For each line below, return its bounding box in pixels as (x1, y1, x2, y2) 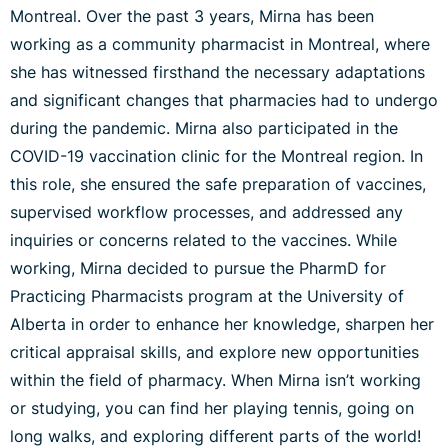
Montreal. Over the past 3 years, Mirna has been (10, 6, 374, 27)
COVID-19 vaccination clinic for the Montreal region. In (10, 146, 423, 167)
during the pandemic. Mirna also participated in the (10, 118, 398, 139)
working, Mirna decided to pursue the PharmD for (10, 258, 386, 279)
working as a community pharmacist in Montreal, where (10, 34, 430, 55)
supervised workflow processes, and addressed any (10, 202, 403, 223)
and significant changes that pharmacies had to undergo (10, 90, 438, 111)
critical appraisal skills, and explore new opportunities (10, 342, 419, 363)
